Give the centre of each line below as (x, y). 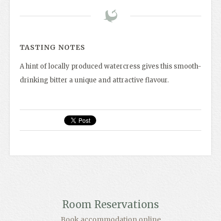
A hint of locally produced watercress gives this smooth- (110, 66)
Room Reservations (110, 204)
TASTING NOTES (53, 47)
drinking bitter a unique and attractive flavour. (94, 80)
